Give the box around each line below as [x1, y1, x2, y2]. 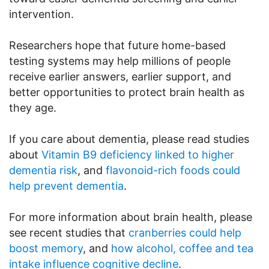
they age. [9, 101, 56, 114]
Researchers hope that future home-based [9, 38, 226, 52]
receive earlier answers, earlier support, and [9, 70, 231, 83]
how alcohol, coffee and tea [111, 241, 253, 255]
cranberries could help [128, 226, 241, 239]
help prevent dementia [9, 179, 124, 192]
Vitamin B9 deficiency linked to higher [41, 148, 234, 161]
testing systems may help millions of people [9, 54, 231, 67]
